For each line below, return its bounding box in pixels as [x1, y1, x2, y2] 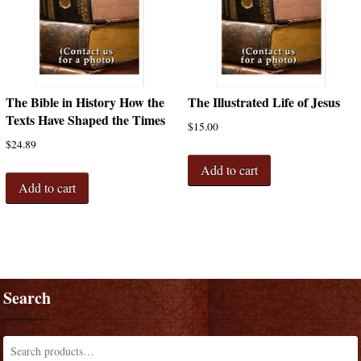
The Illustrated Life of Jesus [187, 93, 340, 112]
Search [3, 285, 52, 309]
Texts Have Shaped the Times [5, 110, 165, 130]
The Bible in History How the [5, 93, 164, 112]
